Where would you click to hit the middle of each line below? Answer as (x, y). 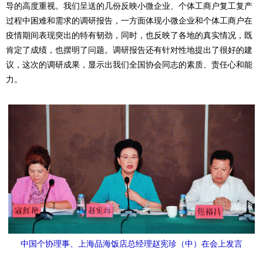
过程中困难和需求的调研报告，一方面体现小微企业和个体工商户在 (129, 20)
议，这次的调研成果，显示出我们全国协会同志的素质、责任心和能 (129, 64)
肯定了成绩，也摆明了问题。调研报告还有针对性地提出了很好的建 (129, 50)
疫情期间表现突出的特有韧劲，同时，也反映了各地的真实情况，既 (129, 35)
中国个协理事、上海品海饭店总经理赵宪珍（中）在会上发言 (131, 243)
